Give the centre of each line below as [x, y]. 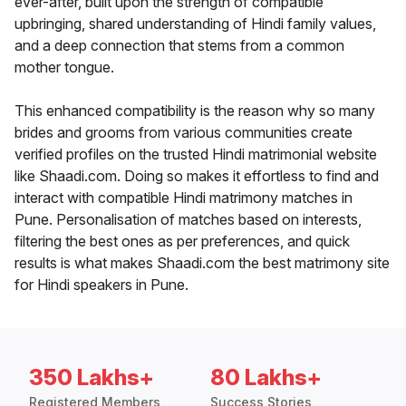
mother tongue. [64, 68]
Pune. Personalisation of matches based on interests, [188, 220]
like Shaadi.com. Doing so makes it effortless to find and [197, 176]
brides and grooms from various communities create [184, 133]
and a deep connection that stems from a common [179, 46]
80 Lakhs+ [266, 378]
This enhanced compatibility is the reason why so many [195, 111]
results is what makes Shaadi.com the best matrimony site [202, 263]
